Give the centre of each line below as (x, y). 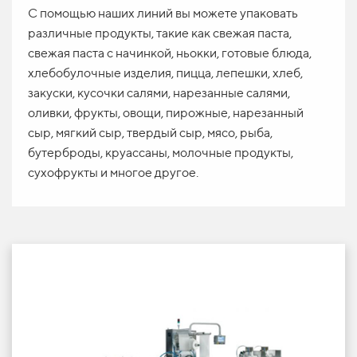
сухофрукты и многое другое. (113, 172)
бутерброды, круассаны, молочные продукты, (161, 152)
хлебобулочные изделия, (102, 73)
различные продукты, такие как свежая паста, (160, 33)
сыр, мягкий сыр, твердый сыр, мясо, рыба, (150, 132)
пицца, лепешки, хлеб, (239, 73)
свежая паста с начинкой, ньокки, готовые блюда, (170, 53)
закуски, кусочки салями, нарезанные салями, (159, 92)
